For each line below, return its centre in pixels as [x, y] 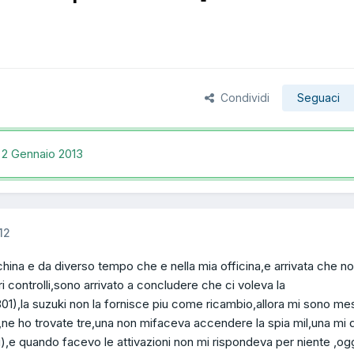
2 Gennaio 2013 [42, 154]
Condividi [242, 97]
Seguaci [318, 97]
